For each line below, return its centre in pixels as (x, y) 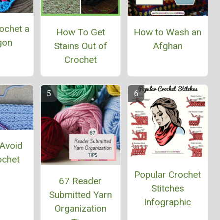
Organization (80, 208)
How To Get (80, 32)
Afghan (167, 46)
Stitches (167, 188)
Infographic (168, 202)
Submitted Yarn (80, 194)
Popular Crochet (168, 174)
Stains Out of (80, 46)
